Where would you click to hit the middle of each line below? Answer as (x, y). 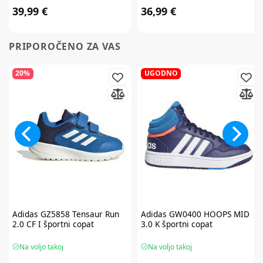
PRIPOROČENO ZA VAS (65, 46)
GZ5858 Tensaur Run (78, 214)
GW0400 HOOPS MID (208, 214)
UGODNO (161, 73)
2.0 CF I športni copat (53, 224)
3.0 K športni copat (177, 224)
